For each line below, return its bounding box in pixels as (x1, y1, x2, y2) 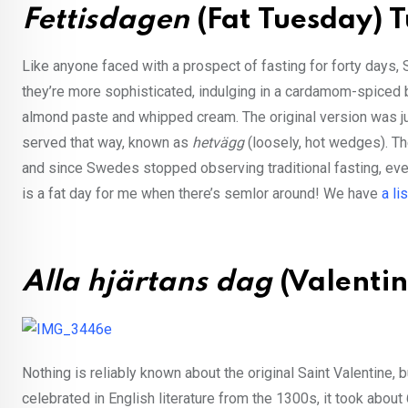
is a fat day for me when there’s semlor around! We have (22, 185, 382, 203)
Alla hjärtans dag (22, 269, 272, 298)
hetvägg (192, 134, 248, 152)
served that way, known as (22, 134, 192, 152)
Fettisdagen (22, 6, 189, 36)
